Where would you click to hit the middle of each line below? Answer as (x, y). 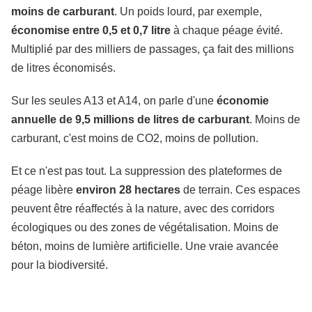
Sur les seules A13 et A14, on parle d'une (114, 101)
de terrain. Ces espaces (240, 190)
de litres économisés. (63, 68)
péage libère (44, 190)
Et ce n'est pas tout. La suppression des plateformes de (147, 171)
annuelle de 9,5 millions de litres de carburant (130, 119)
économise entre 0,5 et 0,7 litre (91, 30)
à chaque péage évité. (227, 30)
